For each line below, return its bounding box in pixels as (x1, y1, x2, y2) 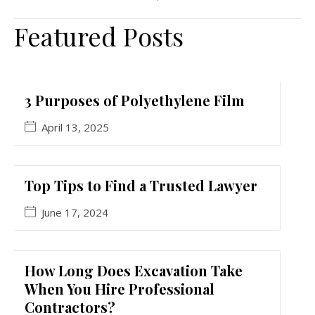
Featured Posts (14, 19, 184, 53)
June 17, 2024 (41, 205, 108, 220)
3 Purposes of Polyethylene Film (25, 91, 245, 110)
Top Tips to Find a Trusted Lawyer (25, 176, 257, 195)
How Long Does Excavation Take (25, 261, 243, 281)
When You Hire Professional (25, 279, 214, 299)
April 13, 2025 (41, 120, 109, 135)
